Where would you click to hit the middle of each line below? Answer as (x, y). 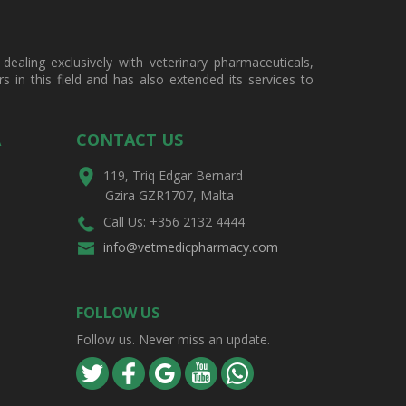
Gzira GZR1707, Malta (155, 196)
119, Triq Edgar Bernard (169, 175)
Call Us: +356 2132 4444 (170, 222)
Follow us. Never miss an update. (173, 339)
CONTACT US (129, 140)
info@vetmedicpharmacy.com (190, 246)
